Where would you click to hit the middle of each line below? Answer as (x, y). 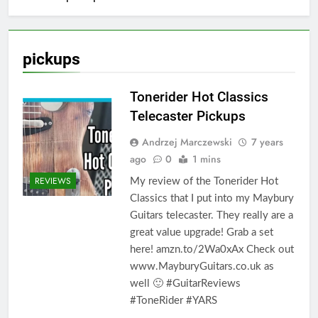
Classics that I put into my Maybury (212, 198)
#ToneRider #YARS (173, 300)
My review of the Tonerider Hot (204, 181)
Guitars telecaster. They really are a (211, 215)
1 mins (206, 159)
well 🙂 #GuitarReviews (185, 283)
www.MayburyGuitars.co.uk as (202, 266)
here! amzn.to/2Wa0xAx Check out (212, 249)
